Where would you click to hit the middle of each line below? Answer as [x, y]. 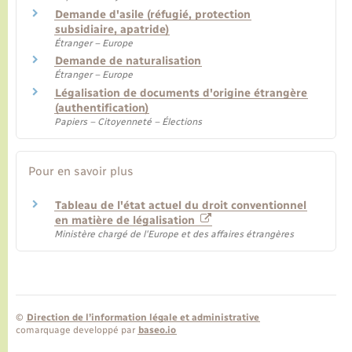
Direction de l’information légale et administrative [143, 318]
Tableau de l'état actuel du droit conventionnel [181, 206]
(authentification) [102, 108]
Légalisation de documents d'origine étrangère [181, 93]
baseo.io [157, 330]
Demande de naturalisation [128, 61]
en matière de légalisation [126, 221]
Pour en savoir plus [81, 172]
